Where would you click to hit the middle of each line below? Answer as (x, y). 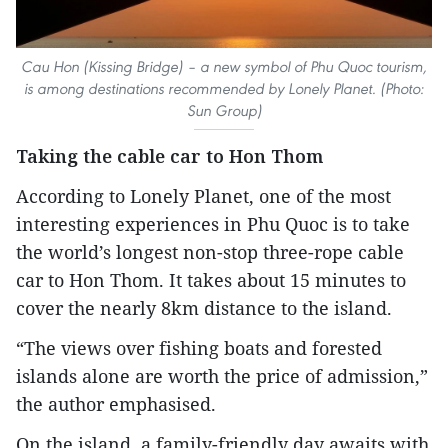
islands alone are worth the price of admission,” (222, 376)
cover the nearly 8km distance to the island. (204, 308)
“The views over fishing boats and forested (199, 348)
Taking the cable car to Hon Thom (169, 156)
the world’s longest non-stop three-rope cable (210, 252)
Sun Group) (224, 111)
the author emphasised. (116, 404)
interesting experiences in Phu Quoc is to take (213, 224)
